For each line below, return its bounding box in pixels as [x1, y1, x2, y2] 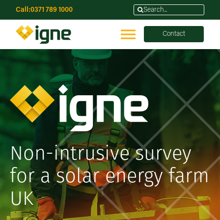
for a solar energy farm [10, 167, 209, 187]
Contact [163, 30, 186, 38]
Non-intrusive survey [10, 144, 192, 165]
